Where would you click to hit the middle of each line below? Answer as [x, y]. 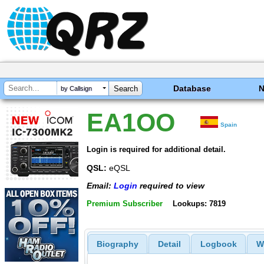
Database [192, 88]
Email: [100, 186]
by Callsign [76, 89]
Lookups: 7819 [199, 203]
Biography [117, 244]
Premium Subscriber [125, 203]
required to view [171, 186]
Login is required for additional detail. [156, 149]
